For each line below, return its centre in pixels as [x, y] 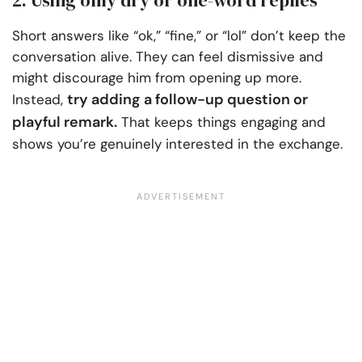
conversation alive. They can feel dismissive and [168, 56]
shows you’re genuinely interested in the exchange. [177, 143]
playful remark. [65, 122]
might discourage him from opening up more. [157, 77]
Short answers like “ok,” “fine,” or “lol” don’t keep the [179, 35]
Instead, [40, 99]
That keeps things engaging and [221, 122]
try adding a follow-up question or [187, 99]
